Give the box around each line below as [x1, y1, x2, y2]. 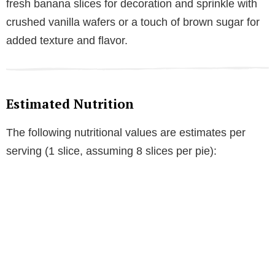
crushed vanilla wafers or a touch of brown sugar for [6, 16, 260, 29]
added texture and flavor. [6, 34, 128, 47]
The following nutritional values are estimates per [6, 126, 246, 139]
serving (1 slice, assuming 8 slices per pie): [6, 145, 217, 158]
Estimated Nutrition [6, 95, 134, 113]
